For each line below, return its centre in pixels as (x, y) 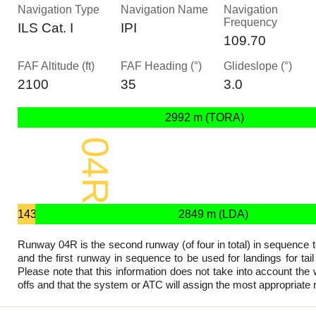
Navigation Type (59, 10)
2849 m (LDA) (213, 214)
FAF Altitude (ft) (56, 66)
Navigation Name (164, 10)
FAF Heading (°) (161, 66)
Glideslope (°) (258, 66)
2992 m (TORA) (205, 117)
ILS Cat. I (45, 28)
